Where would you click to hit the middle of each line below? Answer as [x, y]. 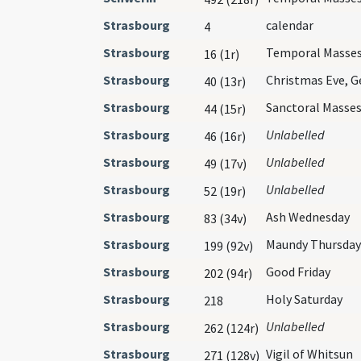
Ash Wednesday [308, 216]
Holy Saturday [304, 299]
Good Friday [298, 271]
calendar [290, 25]
